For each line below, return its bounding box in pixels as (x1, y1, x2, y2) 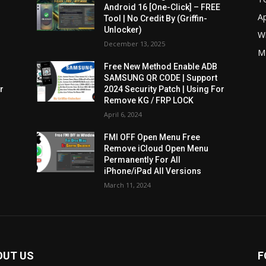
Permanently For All (104, 155, 181, 164)
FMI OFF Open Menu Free (104, 132, 201, 142)
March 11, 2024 (104, 180, 151, 189)
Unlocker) (104, 25, 142, 34)
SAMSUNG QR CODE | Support (104, 73, 218, 83)
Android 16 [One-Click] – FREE (104, 2, 221, 12)
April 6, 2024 (104, 110, 142, 119)
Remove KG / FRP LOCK (104, 96, 194, 105)
